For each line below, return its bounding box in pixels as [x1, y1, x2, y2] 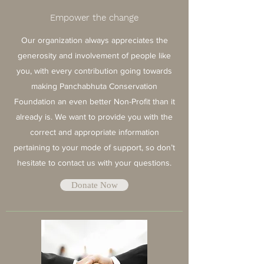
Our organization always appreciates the [21, 35, 168, 45]
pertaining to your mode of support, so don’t [14, 143, 175, 152]
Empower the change [50, 12, 138, 23]
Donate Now [71, 180, 118, 190]
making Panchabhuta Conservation [31, 81, 157, 91]
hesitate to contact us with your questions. [17, 158, 171, 167]
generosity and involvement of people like [18, 51, 171, 60]
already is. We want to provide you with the [16, 112, 173, 121]
